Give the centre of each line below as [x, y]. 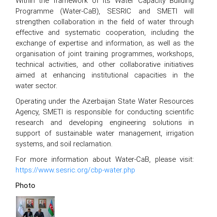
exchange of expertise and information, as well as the [105, 43]
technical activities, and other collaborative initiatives [105, 64]
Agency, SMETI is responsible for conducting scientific [105, 111]
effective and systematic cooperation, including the [105, 32]
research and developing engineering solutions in [105, 122]
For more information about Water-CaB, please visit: [105, 159]
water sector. [36, 85]
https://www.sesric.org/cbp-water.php [75, 170]
